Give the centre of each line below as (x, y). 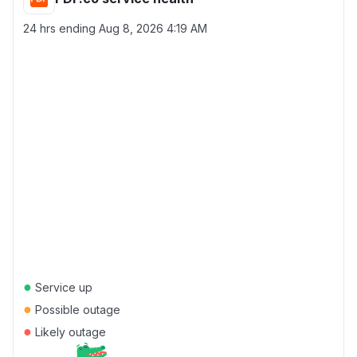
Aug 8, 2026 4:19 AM (153, 28)
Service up (62, 287)
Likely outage (69, 332)
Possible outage (76, 310)
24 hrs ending (61, 28)
